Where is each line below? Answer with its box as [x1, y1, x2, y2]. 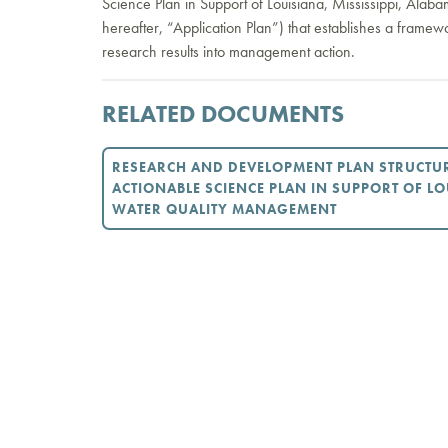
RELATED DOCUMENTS [102, 98, 344, 129]
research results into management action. [102, 41, 355, 62]
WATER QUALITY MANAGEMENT [112, 200, 337, 218]
